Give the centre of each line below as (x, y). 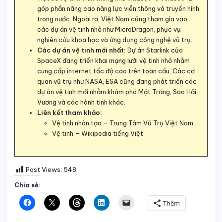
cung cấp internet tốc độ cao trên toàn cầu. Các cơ (116, 71)
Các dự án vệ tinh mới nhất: (82, 50)
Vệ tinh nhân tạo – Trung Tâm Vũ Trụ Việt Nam (123, 123)
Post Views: (44, 170)
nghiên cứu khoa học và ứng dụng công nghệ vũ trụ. (115, 40)
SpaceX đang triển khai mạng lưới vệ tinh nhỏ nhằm (113, 61)
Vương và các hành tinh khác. (81, 102)
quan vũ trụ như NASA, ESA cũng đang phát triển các (117, 82)
